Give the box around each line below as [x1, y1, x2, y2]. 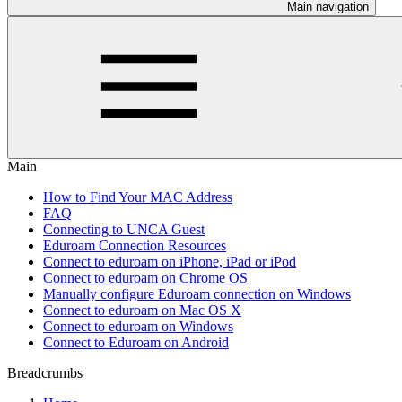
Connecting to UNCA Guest [43, 222, 205, 237]
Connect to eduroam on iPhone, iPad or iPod [43, 254, 296, 269]
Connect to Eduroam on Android [43, 335, 229, 350]
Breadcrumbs [7, 365, 83, 380]
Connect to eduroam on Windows [43, 319, 233, 334]
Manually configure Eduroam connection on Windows [43, 286, 351, 301]
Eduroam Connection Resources [43, 238, 226, 253]
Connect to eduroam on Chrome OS [43, 270, 248, 285]
